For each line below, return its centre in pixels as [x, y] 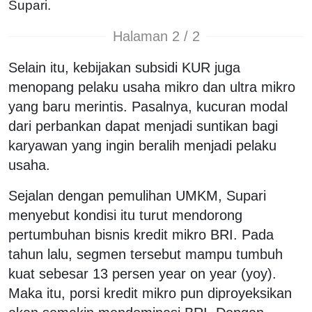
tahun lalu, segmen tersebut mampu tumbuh [146, 254]
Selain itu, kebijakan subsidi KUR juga [124, 67]
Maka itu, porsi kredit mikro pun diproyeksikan [150, 293]
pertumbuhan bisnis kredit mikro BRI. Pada [141, 234]
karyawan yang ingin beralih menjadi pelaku [142, 145]
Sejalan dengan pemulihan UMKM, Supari [137, 195]
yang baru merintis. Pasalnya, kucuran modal [148, 106]
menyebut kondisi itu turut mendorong [125, 215]
